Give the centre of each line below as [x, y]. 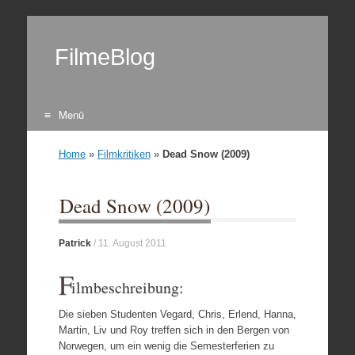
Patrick [74, 243]
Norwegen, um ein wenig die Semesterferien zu [166, 345]
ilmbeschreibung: [127, 287]
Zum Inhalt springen [80, 146]
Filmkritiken [124, 154]
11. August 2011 [132, 243]
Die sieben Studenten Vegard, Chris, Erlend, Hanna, [177, 314]
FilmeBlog [105, 57]
